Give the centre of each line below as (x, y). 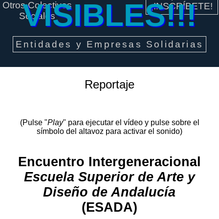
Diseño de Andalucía (109, 192)
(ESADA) (109, 208)
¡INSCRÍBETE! (182, 6)
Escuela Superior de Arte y (109, 177)
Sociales (37, 16)
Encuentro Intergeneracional (109, 162)
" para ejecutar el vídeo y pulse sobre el (131, 122)
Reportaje (109, 84)
